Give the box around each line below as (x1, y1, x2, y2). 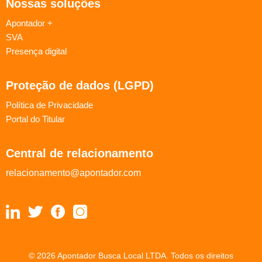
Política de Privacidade (6, 99, 93, 110)
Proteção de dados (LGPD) (6, 78, 154, 92)
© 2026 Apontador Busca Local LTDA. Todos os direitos (29, 251, 233, 261)
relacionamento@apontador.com (6, 167, 141, 178)
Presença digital (6, 46, 67, 56)
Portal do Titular (6, 113, 65, 124)
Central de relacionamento (6, 146, 153, 160)
